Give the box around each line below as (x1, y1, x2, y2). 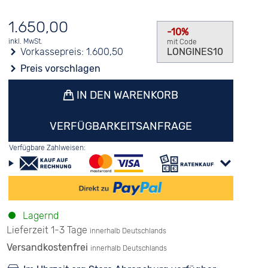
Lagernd (20, 210, 59, 221)
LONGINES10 (166, 46, 223, 57)
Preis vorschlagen (20, 63, 100, 74)
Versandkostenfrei (6, 242, 90, 253)
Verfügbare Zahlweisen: (8, 144, 86, 152)
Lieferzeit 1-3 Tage (6, 224, 87, 236)
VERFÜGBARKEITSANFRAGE (49, 120, 192, 133)
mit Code (166, 38, 197, 46)
